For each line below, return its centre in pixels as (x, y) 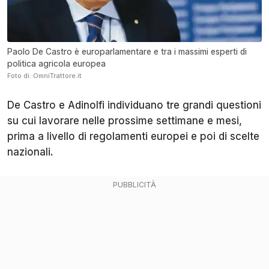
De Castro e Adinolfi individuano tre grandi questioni (134, 105)
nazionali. (30, 152)
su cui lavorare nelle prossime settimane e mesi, (125, 120)
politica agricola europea (56, 63)
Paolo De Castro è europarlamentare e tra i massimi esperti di (127, 51)
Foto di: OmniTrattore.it (44, 75)
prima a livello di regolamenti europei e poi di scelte (133, 136)
